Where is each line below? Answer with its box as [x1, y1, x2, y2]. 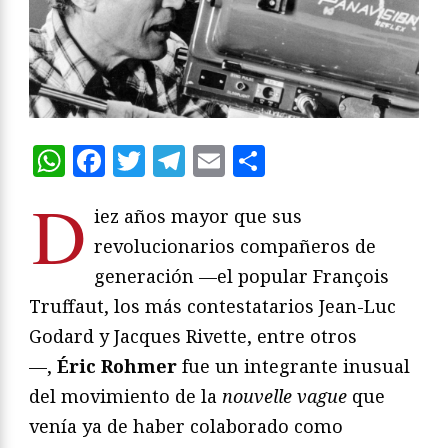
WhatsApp [65, 138, 228, 182]
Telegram [185, 138, 331, 182]
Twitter [145, 138, 262, 182]
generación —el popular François [94, 263, 389, 288]
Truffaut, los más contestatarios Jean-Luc [29, 293, 396, 318]
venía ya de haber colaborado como [29, 413, 343, 438]
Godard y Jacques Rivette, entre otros [29, 323, 357, 348]
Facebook [105, 138, 251, 182]
